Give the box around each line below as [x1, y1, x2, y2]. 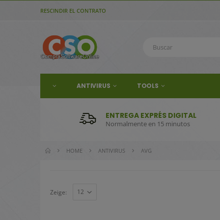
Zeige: [50, 188, 67, 196]
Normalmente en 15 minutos [105, 119, 190, 128]
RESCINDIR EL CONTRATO [40, 7, 106, 14]
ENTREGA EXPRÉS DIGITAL [105, 110, 196, 120]
